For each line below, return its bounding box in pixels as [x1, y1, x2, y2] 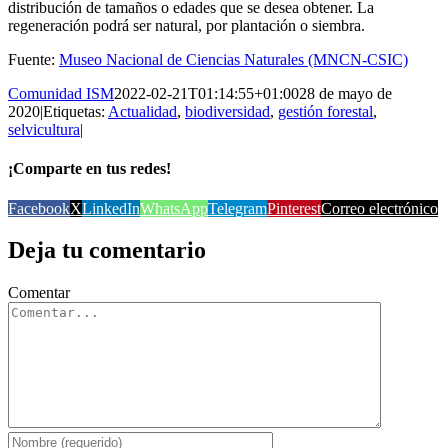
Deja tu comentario [8, 237, 206, 264]
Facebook [8, 199, 70, 217]
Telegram [208, 199, 267, 217]
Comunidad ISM [8, 85, 114, 102]
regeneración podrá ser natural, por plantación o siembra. [8, 17, 365, 34]
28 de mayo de [299, 85, 392, 102]
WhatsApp [140, 199, 208, 217]
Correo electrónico [321, 199, 438, 217]
